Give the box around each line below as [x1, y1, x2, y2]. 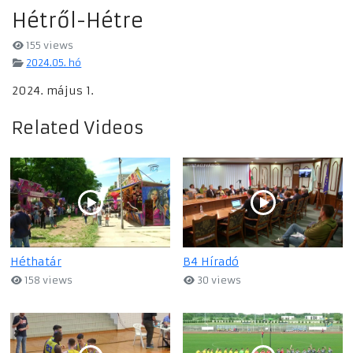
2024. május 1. [12, 84, 94, 98]
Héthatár [10, 255, 61, 269]
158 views [22, 274, 73, 287]
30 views [195, 274, 242, 287]
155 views [24, 39, 74, 52]
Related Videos [12, 117, 144, 139]
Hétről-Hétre [12, 8, 143, 34]
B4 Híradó [183, 255, 239, 269]
